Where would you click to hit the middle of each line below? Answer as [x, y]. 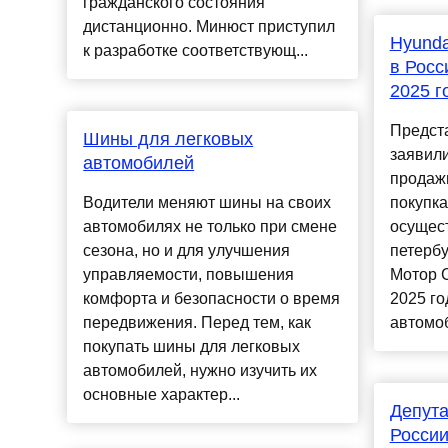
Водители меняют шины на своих [207, 203]
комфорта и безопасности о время [212, 299]
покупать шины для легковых [192, 347]
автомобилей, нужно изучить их [200, 371]
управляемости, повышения [189, 275]
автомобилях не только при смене [210, 227]
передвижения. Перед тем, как [197, 323]
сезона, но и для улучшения [187, 251]
